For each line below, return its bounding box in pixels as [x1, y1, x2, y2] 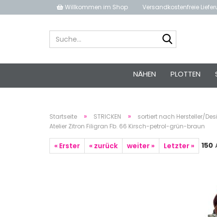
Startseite [49, 112, 77, 121]
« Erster [54, 141, 80, 151]
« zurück [89, 141, 118, 151]
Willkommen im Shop [63, 3, 128, 11]
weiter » [127, 141, 155, 151]
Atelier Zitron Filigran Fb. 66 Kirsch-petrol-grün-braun [49, 122, 205, 130]
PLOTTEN [170, 69, 201, 79]
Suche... [176, 30, 201, 40]
